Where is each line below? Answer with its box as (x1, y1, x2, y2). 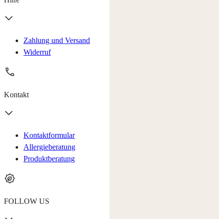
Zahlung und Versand (23, 36, 90, 45)
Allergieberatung (23, 143, 75, 152)
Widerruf (23, 48, 51, 57)
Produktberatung (23, 154, 75, 163)
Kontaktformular (23, 131, 75, 140)
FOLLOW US (4, 197, 49, 206)
